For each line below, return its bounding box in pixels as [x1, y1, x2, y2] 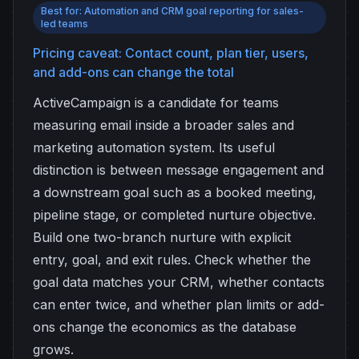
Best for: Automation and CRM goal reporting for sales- [41, 5, 304, 17]
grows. [33, 341, 74, 357]
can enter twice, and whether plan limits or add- [33, 296, 325, 313]
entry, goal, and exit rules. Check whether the [33, 252, 311, 268]
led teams [41, 18, 88, 30]
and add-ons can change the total [33, 64, 234, 80]
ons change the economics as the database [33, 319, 296, 335]
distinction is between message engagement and [33, 162, 324, 178]
